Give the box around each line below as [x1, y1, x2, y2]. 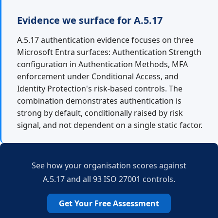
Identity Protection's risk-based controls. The [17, 83, 182, 94]
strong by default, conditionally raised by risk [17, 108, 183, 118]
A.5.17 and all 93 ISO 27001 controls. [43, 174, 175, 184]
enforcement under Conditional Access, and [17, 71, 179, 82]
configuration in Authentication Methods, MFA [17, 59, 188, 70]
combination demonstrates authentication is [17, 95, 182, 106]
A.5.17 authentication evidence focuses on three [17, 35, 194, 45]
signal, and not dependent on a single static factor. [17, 120, 202, 130]
